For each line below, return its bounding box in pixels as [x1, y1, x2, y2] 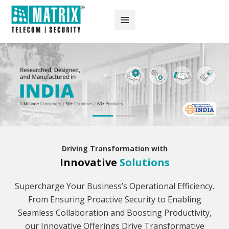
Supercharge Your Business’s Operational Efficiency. [15, 180, 214, 192]
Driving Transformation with [61, 144, 168, 154]
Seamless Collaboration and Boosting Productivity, [17, 207, 212, 219]
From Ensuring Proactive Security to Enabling [28, 194, 201, 205]
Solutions [119, 155, 170, 170]
